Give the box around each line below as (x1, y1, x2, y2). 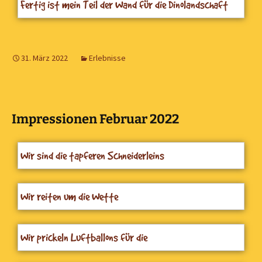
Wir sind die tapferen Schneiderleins (20, 149, 164, 162)
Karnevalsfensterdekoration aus (20, 246, 149, 259)
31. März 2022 (21, 52, 68, 63)
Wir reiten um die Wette (20, 189, 118, 203)
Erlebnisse (89, 52, 126, 63)
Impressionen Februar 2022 (12, 111, 179, 127)
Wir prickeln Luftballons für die (20, 230, 147, 244)
